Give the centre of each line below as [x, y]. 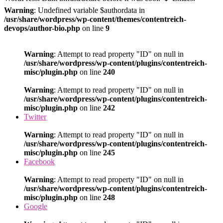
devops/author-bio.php [42, 28]
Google [36, 206]
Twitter [35, 116]
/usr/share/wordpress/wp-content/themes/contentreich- [95, 19]
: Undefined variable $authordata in [89, 10]
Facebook [39, 161]
